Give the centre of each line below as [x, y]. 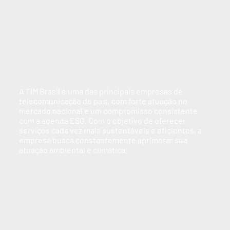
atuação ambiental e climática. [73, 150]
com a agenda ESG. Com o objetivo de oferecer [102, 121]
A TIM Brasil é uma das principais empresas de [101, 91]
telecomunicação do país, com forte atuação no [103, 101]
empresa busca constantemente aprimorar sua [103, 140]
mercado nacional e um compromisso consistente [108, 111]
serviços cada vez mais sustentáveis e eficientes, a [110, 130]
